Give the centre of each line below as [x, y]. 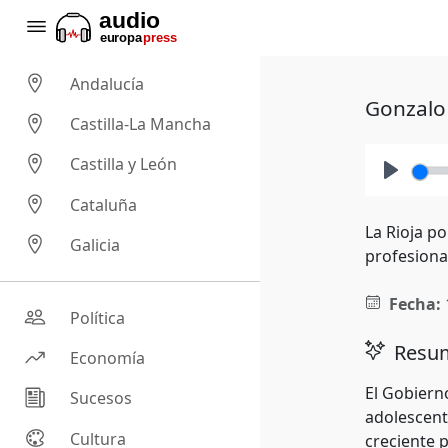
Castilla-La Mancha [141, 124]
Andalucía [107, 84]
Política [98, 318]
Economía [108, 358]
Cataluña [104, 204]
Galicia [95, 245]
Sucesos [101, 398]
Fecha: [414, 304]
